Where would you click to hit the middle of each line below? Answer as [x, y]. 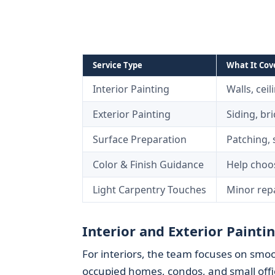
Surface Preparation [139, 139]
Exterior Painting [131, 114]
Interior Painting [131, 89]
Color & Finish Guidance [148, 165]
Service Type [117, 65]
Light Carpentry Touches [149, 190]
